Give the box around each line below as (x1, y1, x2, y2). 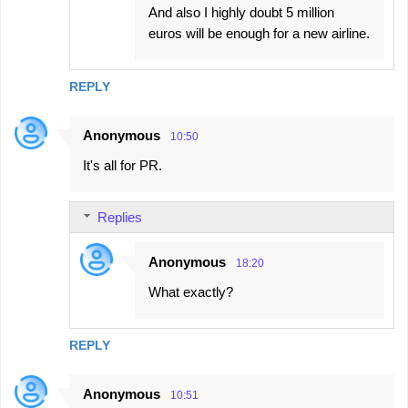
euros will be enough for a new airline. (148, 25, 370, 42)
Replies (97, 209, 142, 226)
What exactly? (148, 284, 233, 301)
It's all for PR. (83, 158, 162, 174)
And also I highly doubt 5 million (148, 5, 334, 21)
